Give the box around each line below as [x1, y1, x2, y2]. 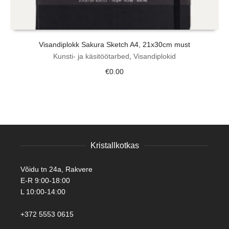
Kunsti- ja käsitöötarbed [53, 52, 129, 61]
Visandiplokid [133, 52, 176, 61]
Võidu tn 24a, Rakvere [20, 165, 93, 174]
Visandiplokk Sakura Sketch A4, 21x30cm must [39, 40, 190, 49]
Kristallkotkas [90, 141, 139, 150]
